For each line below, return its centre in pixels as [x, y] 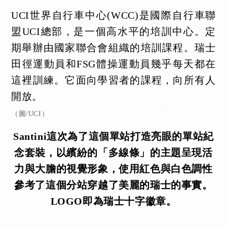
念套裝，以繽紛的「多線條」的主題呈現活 [113, 152]
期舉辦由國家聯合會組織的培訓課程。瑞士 [113, 47]
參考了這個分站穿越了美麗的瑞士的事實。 [113, 185]
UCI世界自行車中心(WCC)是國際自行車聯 [113, 15]
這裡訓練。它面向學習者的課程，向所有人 [113, 80]
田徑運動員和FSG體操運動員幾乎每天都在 [113, 64]
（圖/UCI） [30, 113]
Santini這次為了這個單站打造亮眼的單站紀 [113, 136]
